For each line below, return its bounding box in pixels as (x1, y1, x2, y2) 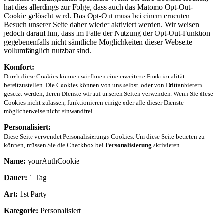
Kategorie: (4, 206, 38, 215)
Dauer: (4, 173, 27, 182)
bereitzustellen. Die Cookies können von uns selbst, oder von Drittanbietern (4, 81, 202, 89)
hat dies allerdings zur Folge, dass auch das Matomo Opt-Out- (4, 2, 193, 11)
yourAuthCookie (26, 156, 79, 165)
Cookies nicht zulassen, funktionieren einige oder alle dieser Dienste (4, 98, 184, 106)
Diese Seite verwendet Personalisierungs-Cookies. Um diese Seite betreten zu (4, 132, 205, 140)
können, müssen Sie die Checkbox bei (4, 141, 105, 149)
